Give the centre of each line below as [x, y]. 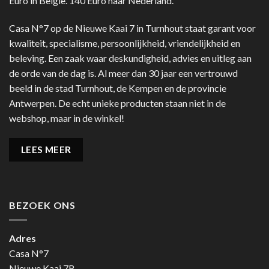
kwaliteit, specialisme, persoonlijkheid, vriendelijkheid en [125, 43]
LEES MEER [46, 149]
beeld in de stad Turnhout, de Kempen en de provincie [118, 88]
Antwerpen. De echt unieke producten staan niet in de [117, 103]
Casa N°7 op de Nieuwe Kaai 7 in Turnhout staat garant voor [132, 28]
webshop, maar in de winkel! [67, 118]
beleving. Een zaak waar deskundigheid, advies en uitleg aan [130, 58]
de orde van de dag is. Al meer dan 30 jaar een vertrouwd [123, 73]
